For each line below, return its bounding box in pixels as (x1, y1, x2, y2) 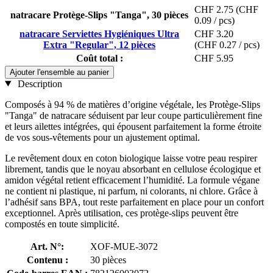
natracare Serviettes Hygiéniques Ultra (19, 28, 179, 39)
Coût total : (76, 52, 123, 63)
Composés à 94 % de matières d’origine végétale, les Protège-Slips (5, 99, 260, 110)
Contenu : (26, 254, 68, 265)
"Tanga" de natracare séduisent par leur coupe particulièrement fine (5, 110, 262, 121)
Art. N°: (30, 241, 64, 252)
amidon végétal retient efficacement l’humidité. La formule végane (5, 174, 260, 185)
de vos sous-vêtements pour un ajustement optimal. (5, 132, 200, 143)
